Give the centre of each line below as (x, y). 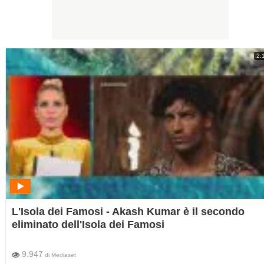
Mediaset (64, 255)
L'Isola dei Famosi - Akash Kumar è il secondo (128, 212)
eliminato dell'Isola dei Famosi (88, 225)
